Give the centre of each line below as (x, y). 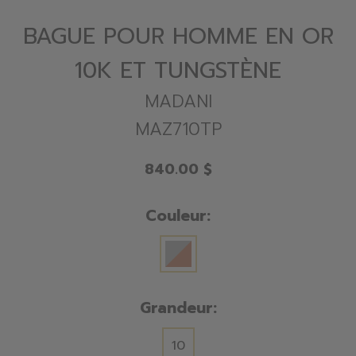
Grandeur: (178, 308)
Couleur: (178, 215)
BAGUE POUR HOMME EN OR (178, 36)
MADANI (178, 102)
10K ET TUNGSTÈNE (178, 70)
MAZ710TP (178, 130)
